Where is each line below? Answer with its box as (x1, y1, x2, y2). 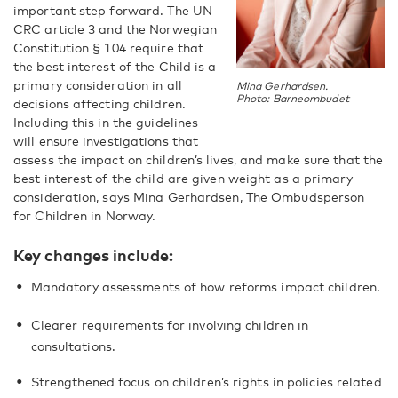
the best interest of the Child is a (13, 59, 217, 74)
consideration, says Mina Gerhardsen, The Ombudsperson (13, 189, 365, 204)
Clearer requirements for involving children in (30, 317, 309, 332)
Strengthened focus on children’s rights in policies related (30, 374, 382, 389)
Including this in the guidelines (13, 115, 199, 130)
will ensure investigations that (13, 133, 199, 148)
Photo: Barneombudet (235, 92, 349, 105)
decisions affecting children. (13, 96, 186, 111)
